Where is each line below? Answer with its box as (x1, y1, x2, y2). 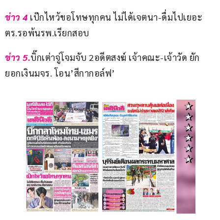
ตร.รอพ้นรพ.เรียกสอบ (5, 27, 89, 39)
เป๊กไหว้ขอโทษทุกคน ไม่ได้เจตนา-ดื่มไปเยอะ (27, 11, 205, 23)
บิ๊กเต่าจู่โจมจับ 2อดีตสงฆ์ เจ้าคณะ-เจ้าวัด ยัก (30, 52, 200, 63)
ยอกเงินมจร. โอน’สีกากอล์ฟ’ (5, 67, 115, 79)
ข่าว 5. (5, 52, 30, 63)
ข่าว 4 (5, 11, 28, 23)
